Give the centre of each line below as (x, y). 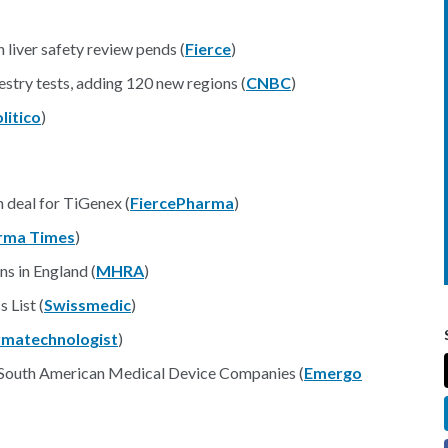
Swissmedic (87, 304)
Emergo (333, 372)
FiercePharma (182, 202)
